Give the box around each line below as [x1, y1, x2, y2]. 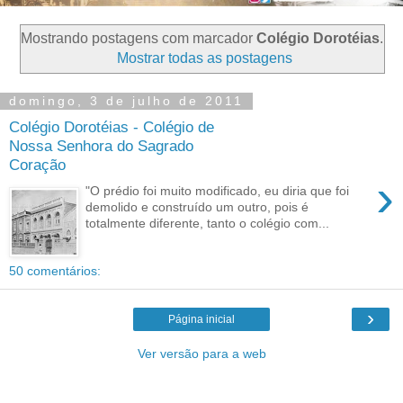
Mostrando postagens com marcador [20, 30, 256, 46]
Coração [9, 155, 66, 174]
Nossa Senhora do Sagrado [9, 136, 193, 155]
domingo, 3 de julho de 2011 [9, 94, 244, 109]
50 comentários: [9, 264, 101, 279]
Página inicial [168, 313, 235, 327]
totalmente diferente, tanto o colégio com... [85, 215, 330, 230]
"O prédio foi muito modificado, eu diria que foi [85, 183, 350, 198]
